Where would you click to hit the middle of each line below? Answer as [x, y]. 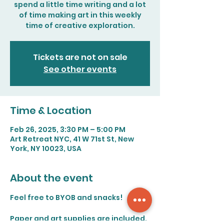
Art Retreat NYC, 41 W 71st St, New [72, 139]
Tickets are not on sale [80, 57]
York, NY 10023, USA [46, 148]
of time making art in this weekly [80, 15]
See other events [80, 69]
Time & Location [51, 110]
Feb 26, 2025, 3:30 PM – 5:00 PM [68, 129]
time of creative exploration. [80, 25]
